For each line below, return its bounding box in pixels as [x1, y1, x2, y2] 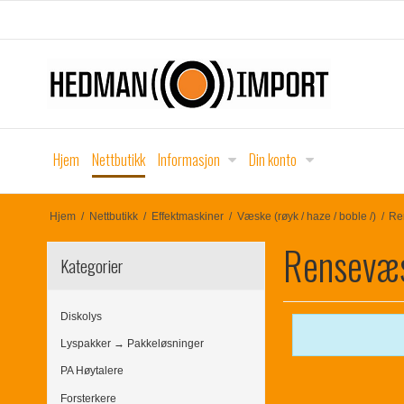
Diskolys [60, 309, 102, 323]
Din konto [249, 149, 298, 170]
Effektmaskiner [151, 209, 224, 223]
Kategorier [60, 252, 123, 279]
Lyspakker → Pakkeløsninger [60, 337, 204, 351]
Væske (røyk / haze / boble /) [236, 209, 376, 223]
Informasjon [158, 149, 220, 170]
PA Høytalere [60, 364, 124, 378]
